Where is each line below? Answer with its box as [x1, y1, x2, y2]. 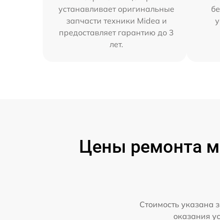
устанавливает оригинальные [58, 3, 175, 14]
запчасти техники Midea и [66, 15, 167, 26]
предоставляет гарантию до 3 [59, 27, 174, 37]
